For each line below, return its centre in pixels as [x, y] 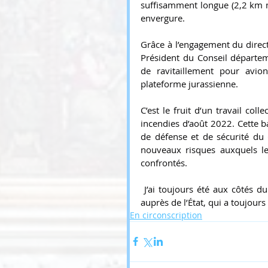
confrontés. [164, 162]
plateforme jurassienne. [189, 83]
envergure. [163, 18]
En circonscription [166, 215]
